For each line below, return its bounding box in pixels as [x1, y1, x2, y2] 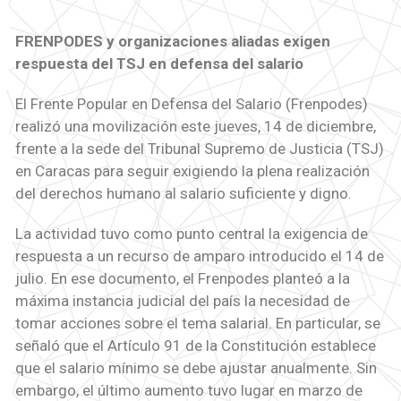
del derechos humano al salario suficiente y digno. [14, 184, 352, 203]
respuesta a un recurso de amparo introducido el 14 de [14, 247, 384, 266]
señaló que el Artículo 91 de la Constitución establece [14, 337, 376, 355]
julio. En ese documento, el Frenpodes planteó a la [14, 269, 350, 288]
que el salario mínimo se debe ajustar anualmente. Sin [14, 359, 377, 378]
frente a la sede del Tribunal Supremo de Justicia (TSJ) [14, 140, 384, 158]
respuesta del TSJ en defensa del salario [14, 55, 303, 73]
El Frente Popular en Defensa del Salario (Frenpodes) [14, 95, 368, 114]
